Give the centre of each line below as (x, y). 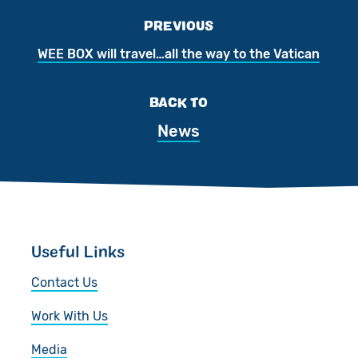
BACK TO (179, 101)
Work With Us (69, 316)
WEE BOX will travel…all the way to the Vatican (179, 54)
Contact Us (64, 282)
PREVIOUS (179, 25)
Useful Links (78, 251)
